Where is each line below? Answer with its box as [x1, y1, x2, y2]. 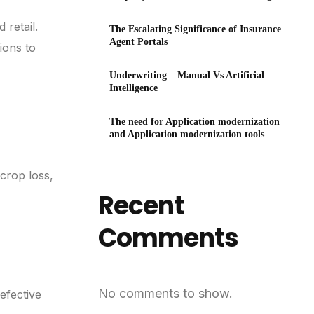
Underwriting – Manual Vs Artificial [109, 70, 265, 81]
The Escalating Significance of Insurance [109, 24, 282, 35]
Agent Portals [109, 36, 168, 48]
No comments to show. [98, 285, 233, 301]
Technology [109, 3, 158, 14]
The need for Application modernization [109, 116, 280, 128]
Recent [98, 188, 184, 224]
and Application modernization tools [109, 129, 265, 140]
